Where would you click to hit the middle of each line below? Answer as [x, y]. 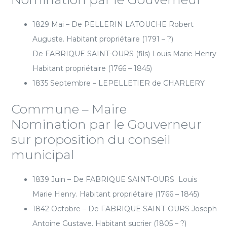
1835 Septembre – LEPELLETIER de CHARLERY [119, 83]
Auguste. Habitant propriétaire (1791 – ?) [103, 39]
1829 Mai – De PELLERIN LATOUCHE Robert [113, 24]
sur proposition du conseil [91, 139]
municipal [43, 155]
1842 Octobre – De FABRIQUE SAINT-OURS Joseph [125, 209]
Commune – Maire [69, 109]
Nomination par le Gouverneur [106, 124]
